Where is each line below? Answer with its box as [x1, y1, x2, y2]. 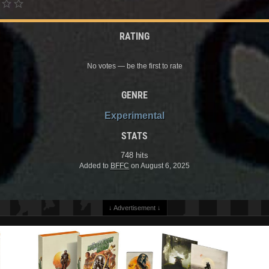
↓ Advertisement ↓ [108, 204, 161, 211]
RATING [119, 30, 150, 42]
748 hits [121, 150, 148, 160]
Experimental [104, 110, 165, 121]
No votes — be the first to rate [86, 61, 183, 70]
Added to [79, 161, 110, 170]
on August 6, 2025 [129, 161, 190, 170]
